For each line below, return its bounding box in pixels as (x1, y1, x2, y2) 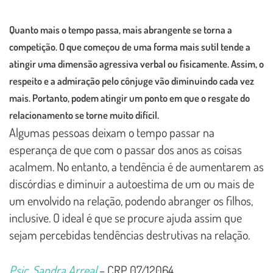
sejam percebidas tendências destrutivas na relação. (9, 227, 250, 243)
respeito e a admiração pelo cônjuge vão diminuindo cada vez (9, 74, 254, 88)
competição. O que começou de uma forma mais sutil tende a (9, 40, 250, 54)
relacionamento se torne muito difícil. (9, 108, 159, 122)
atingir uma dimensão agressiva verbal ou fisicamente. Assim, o (9, 57, 264, 71)
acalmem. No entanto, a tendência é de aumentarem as (9, 158, 264, 175)
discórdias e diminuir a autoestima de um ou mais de (9, 175, 254, 192)
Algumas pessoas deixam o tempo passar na (9, 124, 214, 141)
